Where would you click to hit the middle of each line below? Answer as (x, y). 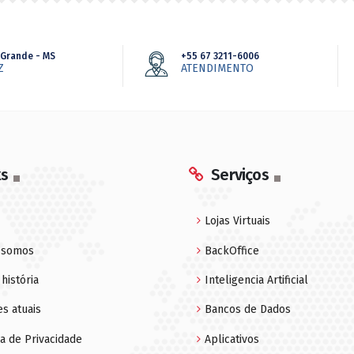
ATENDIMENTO (218, 68)
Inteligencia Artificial (256, 280)
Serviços (240, 175)
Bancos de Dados (248, 310)
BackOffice (232, 250)
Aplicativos (232, 339)
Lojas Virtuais (237, 221)
